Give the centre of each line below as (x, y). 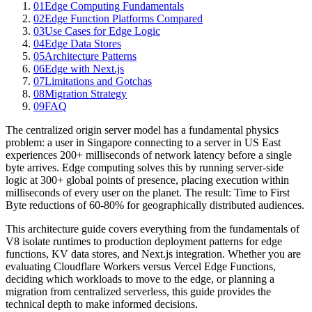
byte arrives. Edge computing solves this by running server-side (145, 168)
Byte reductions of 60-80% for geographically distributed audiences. (155, 205)
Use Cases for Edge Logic (102, 31)
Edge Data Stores (83, 44)
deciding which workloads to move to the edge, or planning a (140, 279)
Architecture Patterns (91, 56)
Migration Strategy (86, 94)
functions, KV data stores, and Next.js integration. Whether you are (153, 254)
